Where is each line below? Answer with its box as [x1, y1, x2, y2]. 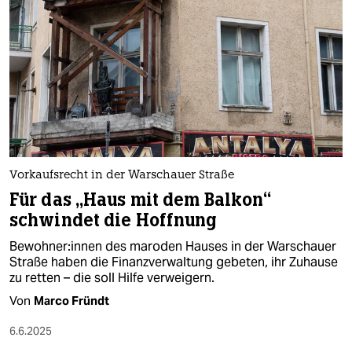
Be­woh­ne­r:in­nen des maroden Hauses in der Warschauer [9, 237, 336, 255]
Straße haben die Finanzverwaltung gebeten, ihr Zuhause [9, 253, 338, 270]
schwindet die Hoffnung [9, 208, 217, 232]
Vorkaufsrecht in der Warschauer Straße [9, 169, 234, 181]
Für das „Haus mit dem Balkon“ [9, 188, 272, 211]
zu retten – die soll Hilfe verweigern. [9, 269, 214, 286]
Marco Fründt [34, 292, 109, 308]
